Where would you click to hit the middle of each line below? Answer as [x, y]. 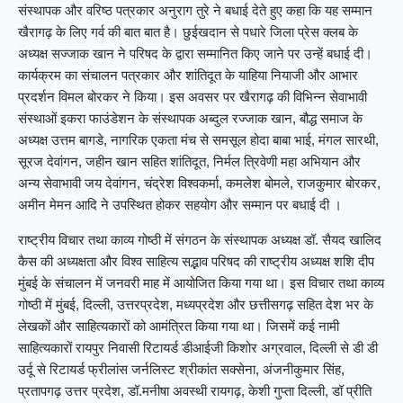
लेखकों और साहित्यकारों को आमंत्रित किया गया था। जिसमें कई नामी [179, 327]
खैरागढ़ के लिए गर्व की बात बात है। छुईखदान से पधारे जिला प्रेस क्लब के [188, 32]
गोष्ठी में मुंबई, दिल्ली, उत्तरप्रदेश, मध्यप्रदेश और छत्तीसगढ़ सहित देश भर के [196, 305]
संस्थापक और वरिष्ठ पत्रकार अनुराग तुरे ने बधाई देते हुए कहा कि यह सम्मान [195, 11]
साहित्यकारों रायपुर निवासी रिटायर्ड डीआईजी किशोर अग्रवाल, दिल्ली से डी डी [198, 348]
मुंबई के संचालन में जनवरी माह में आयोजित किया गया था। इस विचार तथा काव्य [201, 283]
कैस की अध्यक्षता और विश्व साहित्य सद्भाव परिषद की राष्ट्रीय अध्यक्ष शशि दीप [196, 262]
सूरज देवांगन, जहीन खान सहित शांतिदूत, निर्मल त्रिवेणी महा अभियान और [189, 162]
